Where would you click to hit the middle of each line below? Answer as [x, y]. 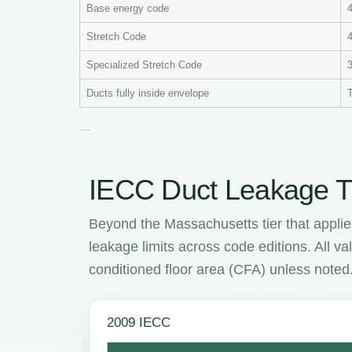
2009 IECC [139, 323]
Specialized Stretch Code [144, 65]
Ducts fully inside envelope [148, 93]
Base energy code [128, 9]
